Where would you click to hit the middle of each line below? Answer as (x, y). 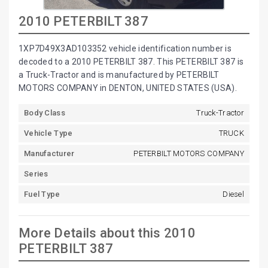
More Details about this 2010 (107, 233)
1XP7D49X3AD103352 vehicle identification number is (125, 48)
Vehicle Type (48, 133)
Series (36, 174)
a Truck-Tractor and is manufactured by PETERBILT (119, 75)
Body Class (45, 113)
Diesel (233, 194)
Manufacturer (49, 153)
